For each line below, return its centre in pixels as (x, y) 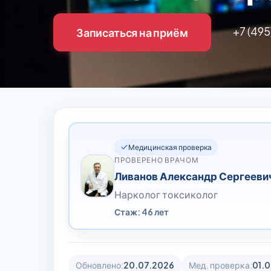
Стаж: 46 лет (142, 212)
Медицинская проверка (170, 147)
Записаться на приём (132, 32)
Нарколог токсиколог (166, 194)
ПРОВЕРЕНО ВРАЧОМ (157, 160)
